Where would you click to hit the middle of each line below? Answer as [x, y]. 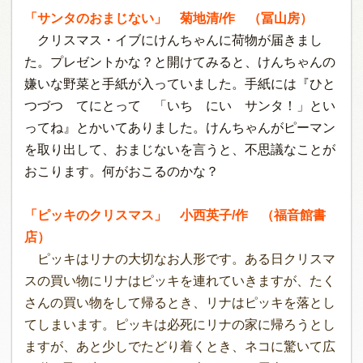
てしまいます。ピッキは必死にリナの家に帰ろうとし [180, 325]
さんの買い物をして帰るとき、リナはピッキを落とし [180, 303]
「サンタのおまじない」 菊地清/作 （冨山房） [169, 18]
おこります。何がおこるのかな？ [122, 171]
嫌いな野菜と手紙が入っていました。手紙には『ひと [180, 84]
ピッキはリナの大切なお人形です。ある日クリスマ [180, 259]
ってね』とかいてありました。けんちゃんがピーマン [180, 128]
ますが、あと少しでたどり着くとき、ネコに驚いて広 [180, 346]
